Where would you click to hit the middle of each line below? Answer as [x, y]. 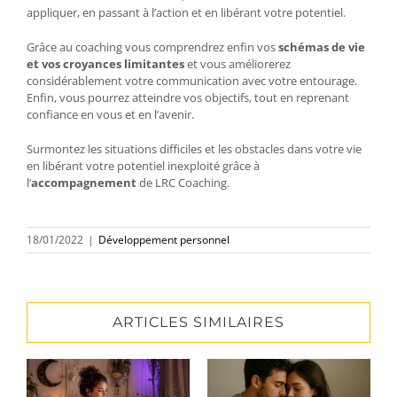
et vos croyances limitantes [105, 63]
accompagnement [84, 182]
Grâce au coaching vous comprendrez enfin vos [152, 47]
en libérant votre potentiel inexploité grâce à [143, 165]
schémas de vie [322, 47]
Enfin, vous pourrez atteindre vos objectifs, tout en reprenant [188, 97]
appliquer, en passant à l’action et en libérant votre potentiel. [186, 12]
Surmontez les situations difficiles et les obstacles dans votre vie [194, 148]
